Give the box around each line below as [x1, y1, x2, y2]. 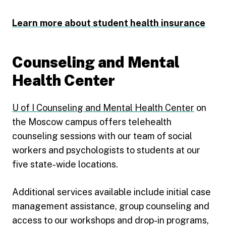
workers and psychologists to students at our [12, 144, 200, 155]
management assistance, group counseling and [12, 200, 209, 211]
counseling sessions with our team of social [12, 130, 192, 141]
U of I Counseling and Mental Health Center [12, 102, 194, 113]
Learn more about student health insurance [12, 17, 205, 28]
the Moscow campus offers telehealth [12, 116, 172, 127]
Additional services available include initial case [12, 186, 211, 197]
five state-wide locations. [12, 158, 120, 169]
